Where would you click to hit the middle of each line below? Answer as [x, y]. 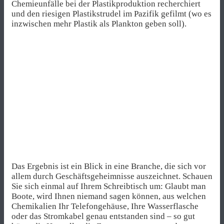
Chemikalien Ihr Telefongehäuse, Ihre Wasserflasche [105, 206]
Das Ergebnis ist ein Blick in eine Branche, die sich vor [109, 166]
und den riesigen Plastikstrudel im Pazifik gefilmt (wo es [111, 14]
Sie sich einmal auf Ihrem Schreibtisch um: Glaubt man [109, 186]
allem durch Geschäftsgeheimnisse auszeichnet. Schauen [112, 176]
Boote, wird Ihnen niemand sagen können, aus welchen [109, 196]
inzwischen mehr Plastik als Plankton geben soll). [99, 24]
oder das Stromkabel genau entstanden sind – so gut [103, 216]
